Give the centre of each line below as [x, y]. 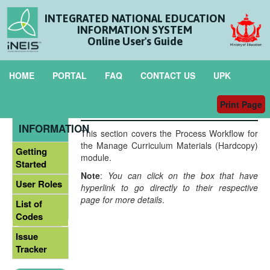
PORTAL [70, 75]
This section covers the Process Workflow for [169, 133]
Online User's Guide [135, 41]
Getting [31, 151]
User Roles [39, 184]
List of [29, 203]
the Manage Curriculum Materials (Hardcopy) [169, 145]
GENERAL [43, 114]
